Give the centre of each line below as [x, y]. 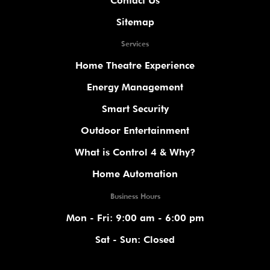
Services [135, 44]
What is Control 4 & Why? [135, 152]
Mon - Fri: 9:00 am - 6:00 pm [135, 218]
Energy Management [135, 87]
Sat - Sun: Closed [135, 240]
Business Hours [135, 196]
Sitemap [135, 22]
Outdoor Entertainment [135, 131]
